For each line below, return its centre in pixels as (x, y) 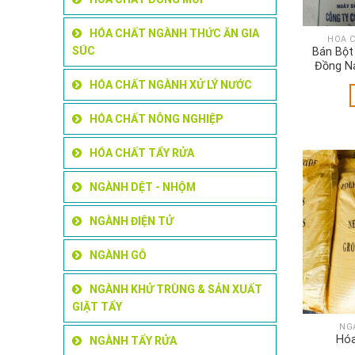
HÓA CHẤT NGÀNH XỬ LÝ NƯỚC (171, 85)
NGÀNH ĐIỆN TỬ (132, 221)
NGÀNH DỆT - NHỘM (143, 187)
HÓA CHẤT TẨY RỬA (142, 153)
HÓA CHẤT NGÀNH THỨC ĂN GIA (174, 34)
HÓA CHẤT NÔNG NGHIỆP (157, 119)
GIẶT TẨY (97, 307)
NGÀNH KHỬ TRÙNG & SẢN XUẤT (176, 290)
